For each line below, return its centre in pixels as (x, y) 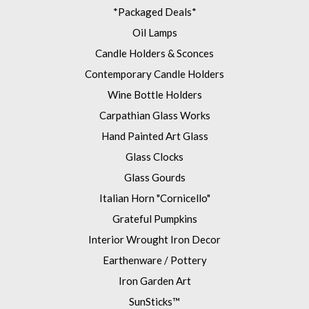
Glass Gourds (154, 178)
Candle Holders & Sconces (154, 53)
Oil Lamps (154, 33)
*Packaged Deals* (154, 12)
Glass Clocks (154, 157)
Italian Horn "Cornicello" (154, 198)
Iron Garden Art (154, 281)
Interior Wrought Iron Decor (154, 240)
